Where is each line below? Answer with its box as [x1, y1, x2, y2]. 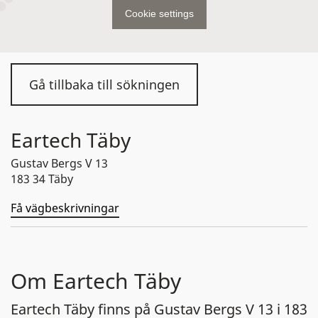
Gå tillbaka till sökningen [29, 76, 180, 93]
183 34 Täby [11, 171, 73, 187]
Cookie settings [124, 8, 194, 19]
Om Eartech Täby [11, 266, 181, 295]
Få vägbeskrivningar [11, 200, 119, 216]
